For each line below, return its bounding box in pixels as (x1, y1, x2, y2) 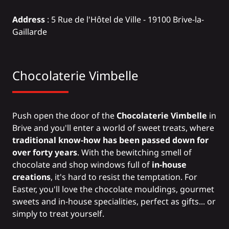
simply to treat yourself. (12, 208, 104, 220)
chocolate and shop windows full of (12, 159, 152, 171)
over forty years (12, 147, 77, 158)
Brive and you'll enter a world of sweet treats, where (12, 122, 214, 134)
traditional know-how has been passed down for (12, 134, 209, 146)
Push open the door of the (12, 110, 117, 122)
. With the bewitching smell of (77, 147, 192, 158)
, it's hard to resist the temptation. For (51, 171, 197, 183)
